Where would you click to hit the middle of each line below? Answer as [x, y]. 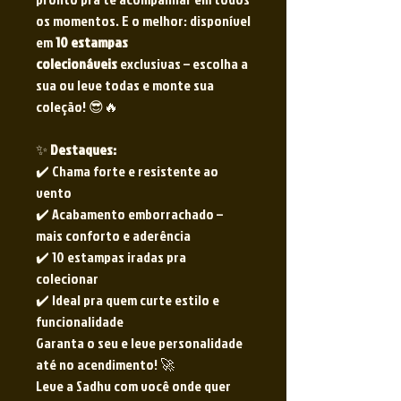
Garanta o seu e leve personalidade [139, 343]
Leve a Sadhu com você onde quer [133, 386]
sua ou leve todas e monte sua [125, 85]
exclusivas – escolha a [183, 64]
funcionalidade [80, 322]
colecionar [67, 279]
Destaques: [83, 150]
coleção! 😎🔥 [77, 107]
